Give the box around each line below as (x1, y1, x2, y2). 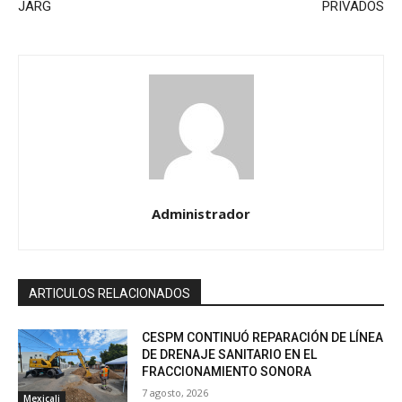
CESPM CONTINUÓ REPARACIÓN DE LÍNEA (142, 330, 384, 345)
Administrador (152, 205, 250, 223)
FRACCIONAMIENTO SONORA (142, 364, 312, 380)
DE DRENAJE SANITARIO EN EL (142, 347, 318, 363)
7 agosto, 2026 (142, 386, 209, 400)
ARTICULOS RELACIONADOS (29, 286, 190, 301)
